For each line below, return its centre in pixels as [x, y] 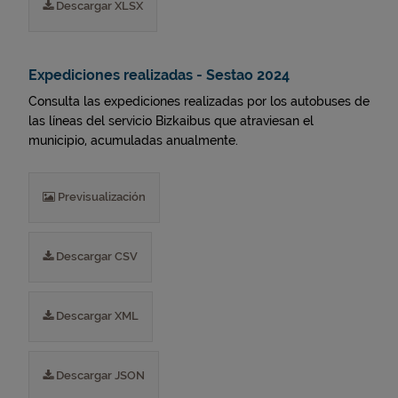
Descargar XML [96, 316]
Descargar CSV [96, 256]
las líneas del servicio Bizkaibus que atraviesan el [171, 121]
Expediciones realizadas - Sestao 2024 [159, 75]
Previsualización [100, 197]
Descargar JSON [99, 375]
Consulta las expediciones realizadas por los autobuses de [199, 101]
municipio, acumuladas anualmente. [133, 140]
